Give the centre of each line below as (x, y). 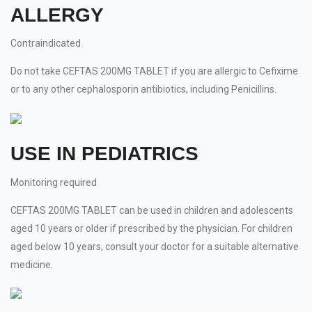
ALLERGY (57, 15)
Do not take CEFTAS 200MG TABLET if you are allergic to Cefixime (154, 71)
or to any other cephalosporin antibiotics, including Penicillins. (143, 89)
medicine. (32, 264)
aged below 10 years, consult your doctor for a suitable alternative (155, 246)
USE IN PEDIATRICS (104, 154)
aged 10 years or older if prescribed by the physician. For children (151, 228)
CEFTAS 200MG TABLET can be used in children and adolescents (152, 210)
